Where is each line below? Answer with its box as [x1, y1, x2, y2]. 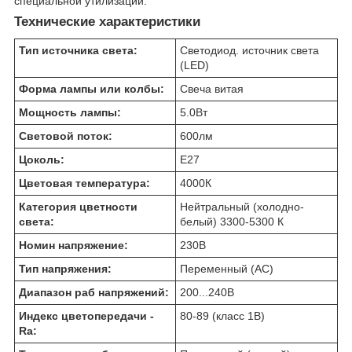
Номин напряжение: [19, 238, 128, 251]
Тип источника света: [19, 43, 137, 57]
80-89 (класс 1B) [180, 309, 265, 322]
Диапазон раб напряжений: [19, 285, 169, 299]
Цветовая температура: [19, 176, 150, 189]
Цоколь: [19, 152, 64, 166]
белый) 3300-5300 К [180, 214, 284, 228]
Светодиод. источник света [180, 43, 319, 57]
